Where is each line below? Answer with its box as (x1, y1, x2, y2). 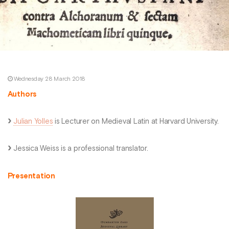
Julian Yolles (13, 118, 53, 126)
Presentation (7, 172, 56, 180)
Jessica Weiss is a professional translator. (11, 145, 148, 153)
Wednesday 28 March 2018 (14, 76, 86, 82)
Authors (7, 90, 37, 98)
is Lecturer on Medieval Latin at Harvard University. (53, 118, 219, 126)
